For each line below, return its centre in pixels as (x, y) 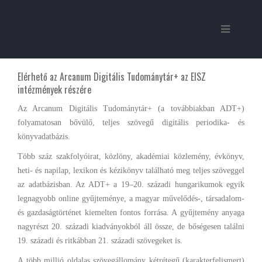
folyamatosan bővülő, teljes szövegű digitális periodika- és (131, 123)
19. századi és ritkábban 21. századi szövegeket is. (100, 241)
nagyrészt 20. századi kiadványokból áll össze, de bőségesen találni (131, 227)
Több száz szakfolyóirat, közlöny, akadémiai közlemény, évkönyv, (131, 156)
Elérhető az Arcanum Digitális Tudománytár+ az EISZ (112, 77)
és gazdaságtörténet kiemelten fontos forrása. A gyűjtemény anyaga (131, 213)
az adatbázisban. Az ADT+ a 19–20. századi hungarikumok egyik (131, 185)
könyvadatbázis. (44, 137)
